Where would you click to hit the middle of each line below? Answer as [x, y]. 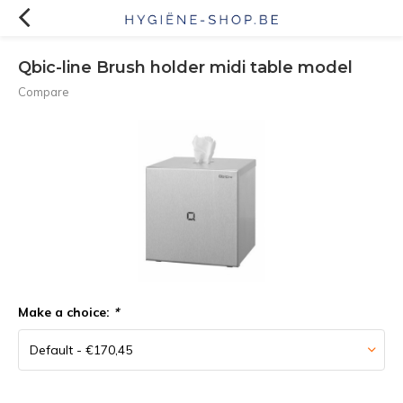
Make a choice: [66, 312]
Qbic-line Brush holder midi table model [185, 67]
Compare [44, 92]
